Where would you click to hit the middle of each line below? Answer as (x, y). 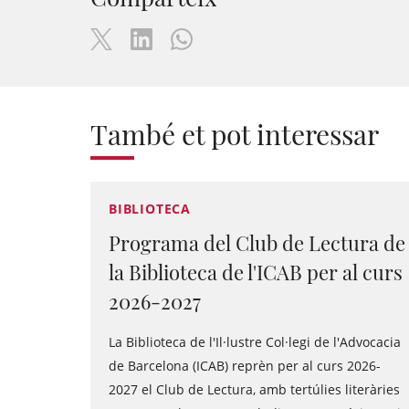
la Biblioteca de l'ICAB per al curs (256, 272)
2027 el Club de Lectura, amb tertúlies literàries (254, 389)
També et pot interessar (235, 134)
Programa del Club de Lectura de (257, 243)
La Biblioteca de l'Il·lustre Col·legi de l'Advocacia (255, 342)
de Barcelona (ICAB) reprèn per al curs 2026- (245, 366)
